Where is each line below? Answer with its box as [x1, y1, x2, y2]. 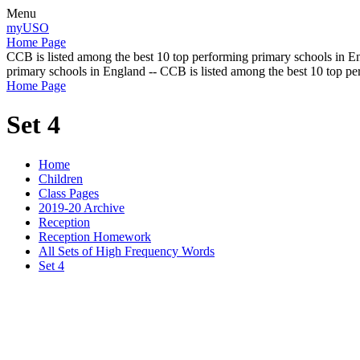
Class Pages [39, 186, 99, 200]
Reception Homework [39, 229, 151, 243]
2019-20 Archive [39, 200, 125, 215]
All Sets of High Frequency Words [39, 243, 215, 258]
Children [39, 171, 83, 186]
